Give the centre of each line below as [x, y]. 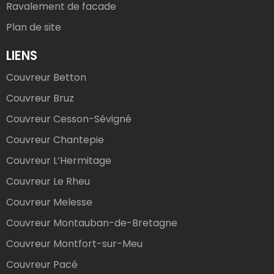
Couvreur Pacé [42, 265]
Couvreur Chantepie [55, 140]
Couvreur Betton [46, 78]
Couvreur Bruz [40, 98]
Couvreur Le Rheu [48, 182]
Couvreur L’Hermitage [59, 161]
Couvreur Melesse [49, 202]
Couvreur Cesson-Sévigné [69, 119]
